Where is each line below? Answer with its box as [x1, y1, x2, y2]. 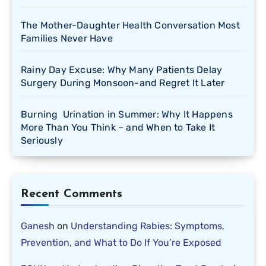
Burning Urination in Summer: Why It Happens [21, 109, 233, 121]
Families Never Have [21, 33, 113, 45]
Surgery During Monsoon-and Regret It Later [21, 77, 225, 89]
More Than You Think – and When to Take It [21, 122, 216, 134]
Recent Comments [21, 188, 122, 201]
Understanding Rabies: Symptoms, [71, 220, 224, 232]
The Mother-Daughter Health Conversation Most [21, 20, 240, 31]
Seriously [21, 135, 63, 147]
